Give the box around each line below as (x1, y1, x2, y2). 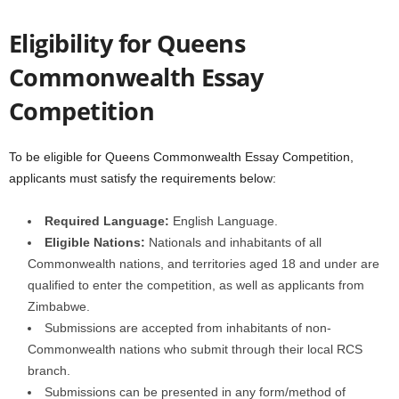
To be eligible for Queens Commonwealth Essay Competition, (9, 150, 354, 164)
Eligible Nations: (45, 235, 145, 249)
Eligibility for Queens (9, 27, 246, 60)
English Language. (169, 214, 278, 228)
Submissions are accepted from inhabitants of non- (45, 321, 331, 335)
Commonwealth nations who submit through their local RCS (28, 342, 362, 356)
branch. (28, 363, 70, 378)
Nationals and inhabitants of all (145, 235, 322, 249)
